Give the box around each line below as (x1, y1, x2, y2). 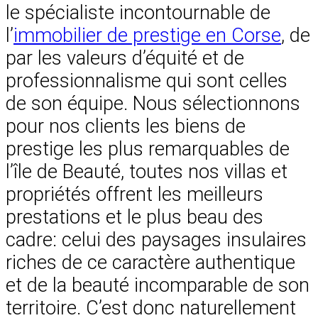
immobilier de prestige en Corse (13, 24, 281, 48)
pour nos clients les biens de (6, 115, 246, 138)
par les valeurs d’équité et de (6, 47, 244, 70)
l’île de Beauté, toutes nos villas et (6, 160, 287, 184)
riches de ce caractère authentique (6, 251, 295, 275)
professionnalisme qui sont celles (6, 70, 287, 93)
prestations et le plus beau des (6, 206, 263, 229)
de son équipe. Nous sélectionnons (6, 92, 300, 116)
